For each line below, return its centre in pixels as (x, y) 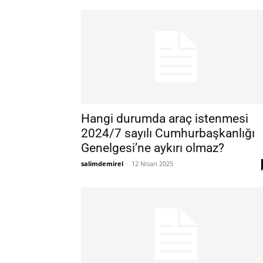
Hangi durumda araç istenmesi (165, 119)
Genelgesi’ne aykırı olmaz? (153, 148)
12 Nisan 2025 (152, 163)
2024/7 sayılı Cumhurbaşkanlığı (168, 133)
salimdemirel (102, 163)
